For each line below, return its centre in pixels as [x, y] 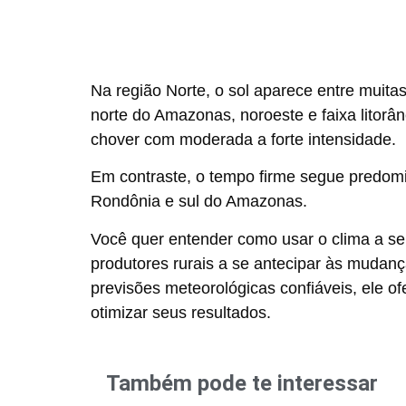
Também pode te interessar [242, 383]
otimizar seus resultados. [181, 312]
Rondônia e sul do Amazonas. [199, 202]
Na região [128, 90]
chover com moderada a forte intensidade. [243, 139]
